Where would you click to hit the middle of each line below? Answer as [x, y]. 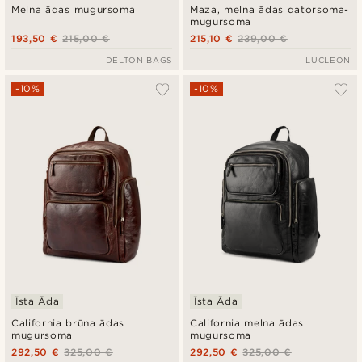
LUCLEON [328, 60]
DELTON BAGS [139, 60]
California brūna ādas [68, 323]
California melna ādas [247, 323]
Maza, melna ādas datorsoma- [270, 10]
